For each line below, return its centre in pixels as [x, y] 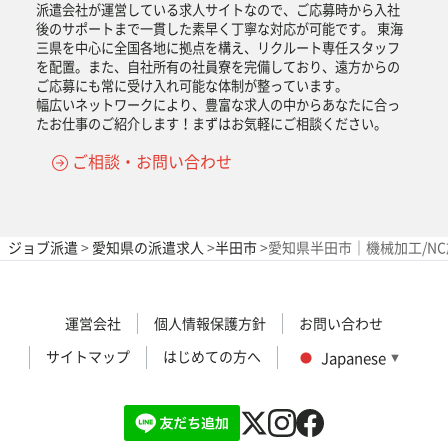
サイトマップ [87, 355]
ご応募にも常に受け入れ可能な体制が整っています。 [192, 85]
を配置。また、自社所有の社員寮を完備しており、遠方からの [218, 66]
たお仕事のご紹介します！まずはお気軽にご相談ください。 [211, 123]
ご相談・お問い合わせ [152, 160]
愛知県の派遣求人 [148, 246]
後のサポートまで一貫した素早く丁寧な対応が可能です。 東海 [219, 28]
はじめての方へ [211, 355]
